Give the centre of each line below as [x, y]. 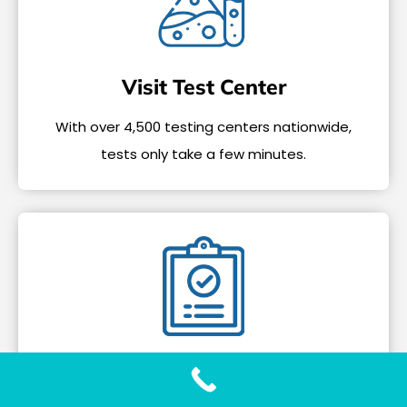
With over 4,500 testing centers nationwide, [203, 127]
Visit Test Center [203, 87]
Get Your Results [203, 373]
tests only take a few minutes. [203, 154]
